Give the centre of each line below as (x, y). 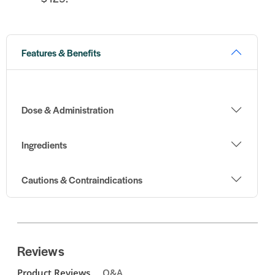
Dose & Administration (67, 110)
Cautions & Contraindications (82, 179)
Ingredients (44, 144)
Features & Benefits (61, 52)
